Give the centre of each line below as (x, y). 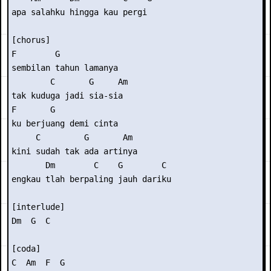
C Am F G (38, 263)
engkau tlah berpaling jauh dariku (94, 179)
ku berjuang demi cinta (67, 123)
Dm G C (33, 221)
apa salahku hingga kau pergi (82, 12)
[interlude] (41, 207)
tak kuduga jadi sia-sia (70, 96)
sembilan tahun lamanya (67, 68)
